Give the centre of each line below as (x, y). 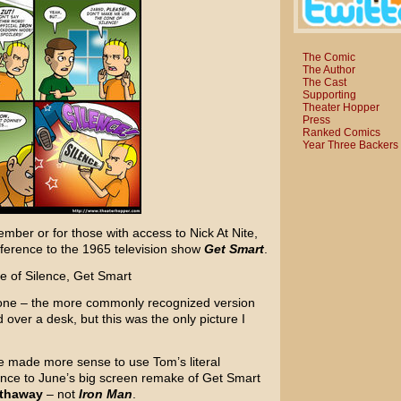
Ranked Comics (341, 132)
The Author (328, 69)
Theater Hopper (341, 107)
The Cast (324, 82)
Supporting (329, 94)
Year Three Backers (350, 145)
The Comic (328, 57)
